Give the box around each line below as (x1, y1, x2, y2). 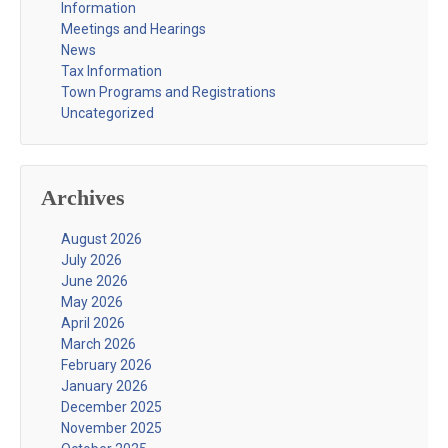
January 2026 (61, 377, 148, 394)
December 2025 (61, 398, 162, 415)
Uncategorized (61, 104, 154, 121)
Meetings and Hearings (61, 20, 206, 37)
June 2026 (61, 272, 128, 289)
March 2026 (61, 335, 136, 352)
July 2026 (61, 251, 122, 268)
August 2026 (61, 230, 142, 247)
